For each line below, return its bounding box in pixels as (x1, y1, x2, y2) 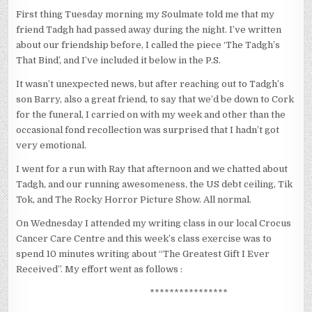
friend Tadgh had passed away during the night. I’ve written (16, 24, 282, 36)
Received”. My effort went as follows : (16, 264, 183, 275)
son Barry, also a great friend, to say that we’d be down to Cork (16, 94, 295, 105)
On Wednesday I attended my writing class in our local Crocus (16, 218, 292, 229)
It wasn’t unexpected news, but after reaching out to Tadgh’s (16, 79, 285, 90)
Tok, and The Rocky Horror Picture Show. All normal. (16, 194, 252, 205)
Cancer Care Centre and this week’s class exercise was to (16, 233, 272, 244)
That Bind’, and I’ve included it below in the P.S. (16, 55, 221, 66)
